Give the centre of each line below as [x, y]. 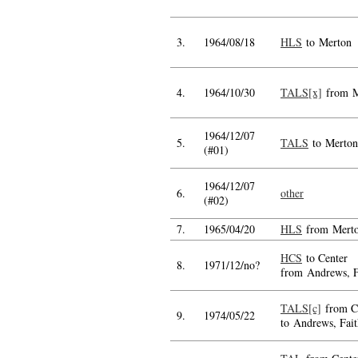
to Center [325, 258]
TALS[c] [301, 308]
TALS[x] [301, 92]
